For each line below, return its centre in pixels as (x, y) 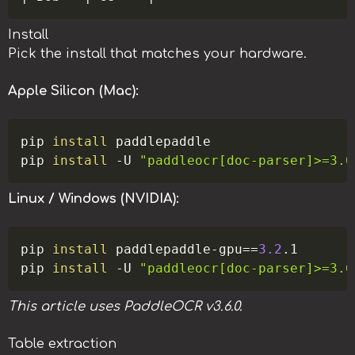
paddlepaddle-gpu (176, 249)
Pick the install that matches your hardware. (157, 54)
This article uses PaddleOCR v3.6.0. (125, 307)
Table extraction (62, 344)
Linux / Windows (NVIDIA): (94, 199)
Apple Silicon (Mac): (73, 92)
